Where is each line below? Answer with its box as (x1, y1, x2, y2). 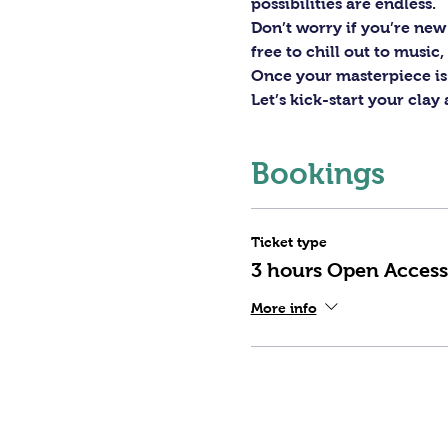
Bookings (250, 157, 385, 190)
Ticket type (250, 234, 327, 250)
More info (250, 299, 317, 316)
